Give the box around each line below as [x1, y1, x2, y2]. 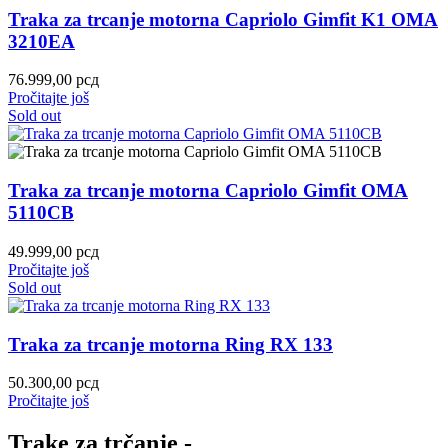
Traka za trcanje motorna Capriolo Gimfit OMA [8, 180, 408, 202]
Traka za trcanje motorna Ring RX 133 [8, 333, 333, 355]
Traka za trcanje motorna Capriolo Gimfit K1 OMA [8, 8, 438, 30]
